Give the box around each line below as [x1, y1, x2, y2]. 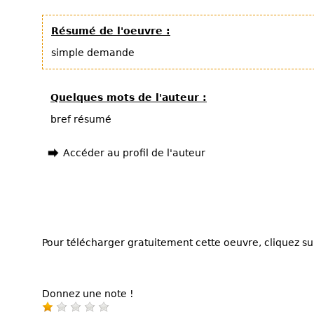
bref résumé [50, 114, 111, 125]
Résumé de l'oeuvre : [51, 25, 170, 36]
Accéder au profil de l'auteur [63, 147, 205, 158]
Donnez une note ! [42, 287, 134, 299]
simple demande [51, 47, 135, 58]
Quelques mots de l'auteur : [50, 92, 207, 103]
